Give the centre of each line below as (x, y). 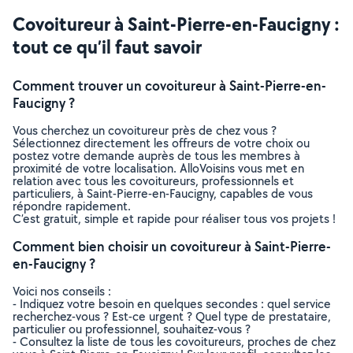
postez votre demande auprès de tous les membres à (156, 156)
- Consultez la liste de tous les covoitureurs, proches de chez (174, 342)
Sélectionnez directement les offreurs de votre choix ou (161, 143)
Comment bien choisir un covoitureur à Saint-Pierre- (172, 246)
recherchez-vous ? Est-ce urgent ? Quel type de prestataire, (172, 316)
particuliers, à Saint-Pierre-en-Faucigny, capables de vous (163, 193)
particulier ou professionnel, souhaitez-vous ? (132, 329)
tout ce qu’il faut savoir (107, 46)
